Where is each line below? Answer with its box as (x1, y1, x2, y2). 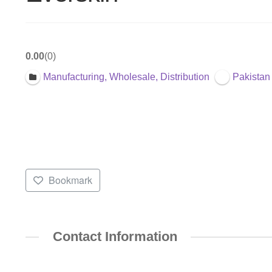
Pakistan (233, 72, 271, 83)
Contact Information (52, 229, 177, 245)
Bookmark (48, 173, 92, 188)
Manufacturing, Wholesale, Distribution (42, 72, 209, 83)
